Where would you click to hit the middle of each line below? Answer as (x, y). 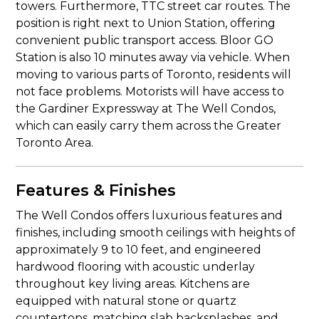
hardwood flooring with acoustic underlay (136, 267)
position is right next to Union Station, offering (146, 23)
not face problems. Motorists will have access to (150, 91)
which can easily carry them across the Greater (149, 126)
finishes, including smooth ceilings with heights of (156, 232)
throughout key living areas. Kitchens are (133, 284)
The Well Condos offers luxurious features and (150, 215)
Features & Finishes (96, 190)
